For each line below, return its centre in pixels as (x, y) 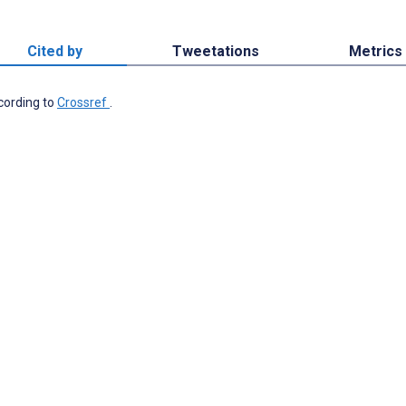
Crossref (83, 103)
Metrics (376, 52)
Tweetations (215, 52)
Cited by (54, 52)
